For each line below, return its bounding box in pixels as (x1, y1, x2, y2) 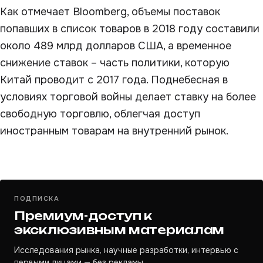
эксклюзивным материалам (14, 222, 225, 237)
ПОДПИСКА (14, 194, 60, 203)
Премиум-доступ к (14, 208, 153, 223)
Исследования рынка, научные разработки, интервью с (14, 245, 238, 255)
